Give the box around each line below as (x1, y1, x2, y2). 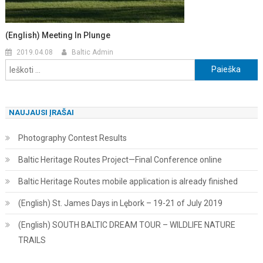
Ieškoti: (194, 60, 220, 70)
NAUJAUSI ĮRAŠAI (8, 107, 74, 117)
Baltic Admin (72, 48, 114, 56)
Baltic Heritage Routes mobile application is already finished (18, 176, 238, 186)
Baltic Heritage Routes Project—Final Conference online (18, 154, 222, 164)
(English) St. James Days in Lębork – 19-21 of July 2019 (18, 198, 222, 208)
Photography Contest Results (18, 133, 127, 143)
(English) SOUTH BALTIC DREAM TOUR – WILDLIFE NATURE (18, 220, 235, 230)
